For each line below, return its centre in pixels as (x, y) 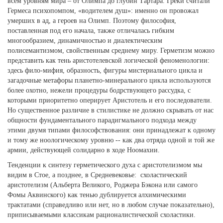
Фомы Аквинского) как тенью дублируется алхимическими (97, 195)
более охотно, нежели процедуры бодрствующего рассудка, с (99, 91)
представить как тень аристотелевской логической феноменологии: (109, 61)
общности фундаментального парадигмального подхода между (102, 120)
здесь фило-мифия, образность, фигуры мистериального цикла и (105, 71)
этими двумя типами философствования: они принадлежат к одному (111, 130)
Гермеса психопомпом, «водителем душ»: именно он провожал (103, 11)
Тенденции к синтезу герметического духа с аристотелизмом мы (105, 165)
